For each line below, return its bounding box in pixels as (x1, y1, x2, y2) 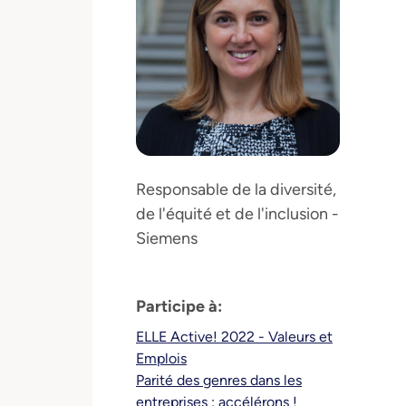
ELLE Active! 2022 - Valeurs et (136, 328, 333, 345)
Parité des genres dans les (136, 372, 302, 389)
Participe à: (136, 296, 222, 316)
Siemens (136, 228, 198, 248)
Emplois (136, 350, 187, 367)
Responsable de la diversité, (136, 179, 336, 199)
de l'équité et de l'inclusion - (136, 204, 339, 224)
